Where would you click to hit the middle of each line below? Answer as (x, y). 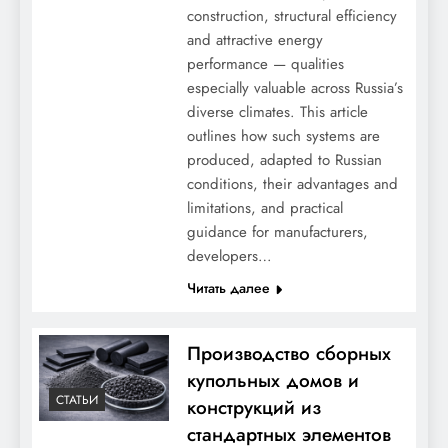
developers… (229, 256)
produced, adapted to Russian (284, 160)
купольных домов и (272, 380)
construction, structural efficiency (291, 16)
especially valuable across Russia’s (294, 88)
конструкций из (253, 407)
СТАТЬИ (77, 400)
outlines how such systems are (283, 136)
